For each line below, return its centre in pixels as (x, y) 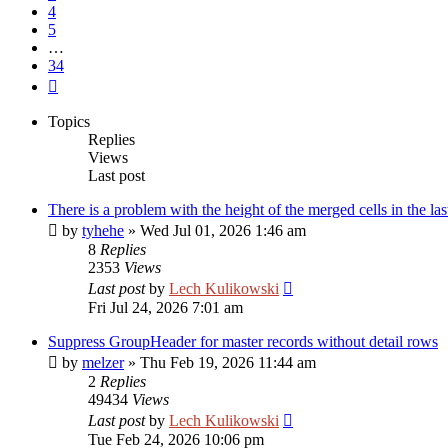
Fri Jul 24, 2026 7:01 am (165, 307)
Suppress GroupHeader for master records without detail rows (243, 341)
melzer (103, 362)
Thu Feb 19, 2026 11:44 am (228, 362)
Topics (69, 121)
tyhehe (103, 230)
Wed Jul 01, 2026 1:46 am (223, 230)
